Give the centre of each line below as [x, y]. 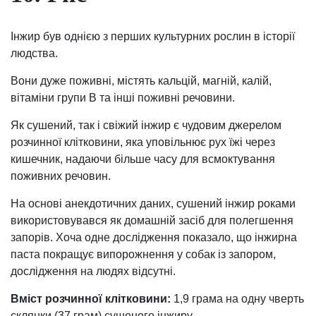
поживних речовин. [61, 176]
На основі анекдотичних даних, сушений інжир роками [153, 204]
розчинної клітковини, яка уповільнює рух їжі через [143, 142]
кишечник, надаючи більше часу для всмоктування [143, 159]
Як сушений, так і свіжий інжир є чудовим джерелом [146, 126]
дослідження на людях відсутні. [93, 272]
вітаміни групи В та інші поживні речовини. [123, 98]
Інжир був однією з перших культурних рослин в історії [153, 37]
